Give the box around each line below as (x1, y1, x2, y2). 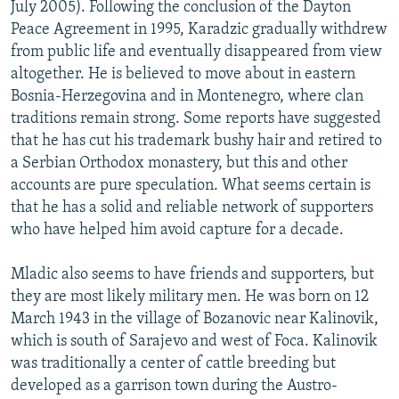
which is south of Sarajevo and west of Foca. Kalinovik (11, 333, 378, 351)
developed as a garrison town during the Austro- (11, 378, 338, 395)
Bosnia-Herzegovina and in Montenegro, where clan (11, 88, 363, 106)
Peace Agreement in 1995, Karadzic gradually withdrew (11, 21, 387, 39)
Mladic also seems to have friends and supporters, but (11, 266, 374, 284)
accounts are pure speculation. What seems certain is (11, 177, 370, 195)
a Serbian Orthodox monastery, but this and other (11, 155, 347, 173)
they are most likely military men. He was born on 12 (11, 289, 369, 306)
